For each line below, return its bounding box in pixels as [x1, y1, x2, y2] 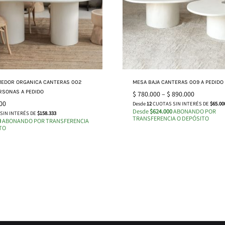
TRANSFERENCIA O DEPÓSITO [133, 114, 209, 123]
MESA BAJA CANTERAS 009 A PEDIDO [133, 78, 223, 85]
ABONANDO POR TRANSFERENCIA [1, 116, 89, 125]
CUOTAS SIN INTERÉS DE [152, 99, 210, 107]
